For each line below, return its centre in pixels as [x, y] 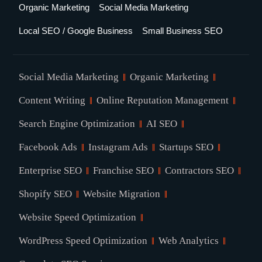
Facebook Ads [48, 147]
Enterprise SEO [51, 170]
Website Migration [122, 194]
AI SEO [162, 123]
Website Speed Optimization [78, 217]
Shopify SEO [46, 194]
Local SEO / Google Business [76, 30]
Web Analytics [189, 240]
